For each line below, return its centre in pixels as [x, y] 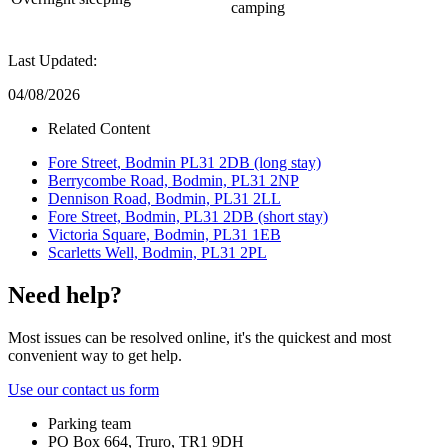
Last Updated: [52, 61]
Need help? [65, 295]
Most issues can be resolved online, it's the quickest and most [199, 337]
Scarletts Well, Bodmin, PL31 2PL [157, 253]
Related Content [99, 129]
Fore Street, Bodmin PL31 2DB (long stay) [184, 163]
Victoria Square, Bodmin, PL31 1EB [164, 235]
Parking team [89, 423]
